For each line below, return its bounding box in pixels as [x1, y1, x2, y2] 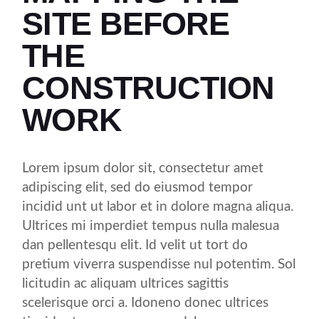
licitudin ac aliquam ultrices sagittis [22, 277, 229, 291]
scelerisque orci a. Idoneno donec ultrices [22, 296, 269, 310]
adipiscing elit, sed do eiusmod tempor [22, 181, 253, 194]
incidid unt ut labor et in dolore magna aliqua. [22, 200, 294, 214]
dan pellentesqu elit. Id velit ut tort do [22, 239, 249, 252]
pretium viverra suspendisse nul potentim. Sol [22, 258, 296, 271]
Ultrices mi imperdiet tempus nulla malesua [22, 219, 280, 233]
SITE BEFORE [22, 6, 230, 42]
